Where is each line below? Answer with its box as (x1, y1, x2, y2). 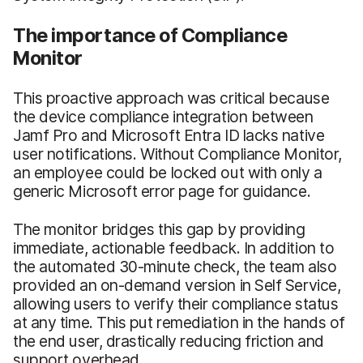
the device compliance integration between (13, 106, 314, 126)
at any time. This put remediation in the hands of (13, 312, 346, 332)
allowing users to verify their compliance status (13, 293, 339, 314)
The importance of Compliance (13, 23, 288, 47)
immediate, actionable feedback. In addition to (13, 237, 335, 258)
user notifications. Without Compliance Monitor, (13, 143, 342, 164)
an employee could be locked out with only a (13, 162, 322, 182)
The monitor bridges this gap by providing (13, 219, 305, 239)
